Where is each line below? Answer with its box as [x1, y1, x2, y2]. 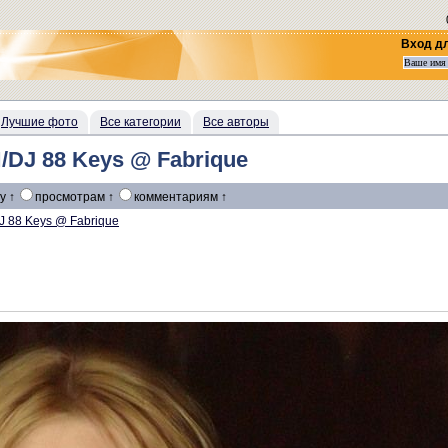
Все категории [100, 115, 181, 129]
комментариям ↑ [134, 190, 227, 204]
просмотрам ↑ [35, 190, 117, 204]
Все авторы [203, 115, 269, 129]
